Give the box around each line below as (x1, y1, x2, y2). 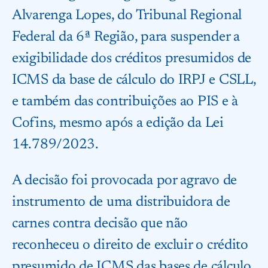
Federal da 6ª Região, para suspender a (12, 30, 240, 44)
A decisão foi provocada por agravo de (12, 173, 237, 188)
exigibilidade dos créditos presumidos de (12, 51, 252, 66)
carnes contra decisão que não (12, 217, 188, 231)
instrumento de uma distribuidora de (12, 195, 230, 209)
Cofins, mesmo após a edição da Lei (12, 116, 224, 130)
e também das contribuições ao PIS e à (12, 95, 239, 109)
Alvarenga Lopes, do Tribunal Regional (12, 8, 242, 23)
